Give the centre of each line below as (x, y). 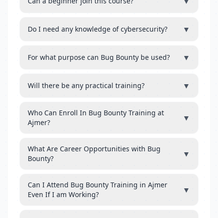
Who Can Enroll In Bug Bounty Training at (96, 113)
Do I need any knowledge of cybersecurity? (98, 29)
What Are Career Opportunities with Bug (94, 149)
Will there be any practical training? (86, 85)
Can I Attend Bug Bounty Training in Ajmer (98, 185)
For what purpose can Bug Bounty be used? (99, 57)
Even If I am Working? (63, 194)
